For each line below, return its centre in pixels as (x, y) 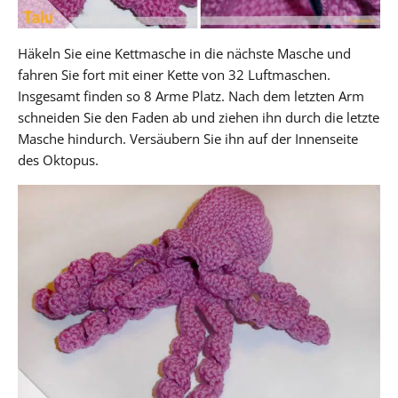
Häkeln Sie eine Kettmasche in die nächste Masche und (184, 53)
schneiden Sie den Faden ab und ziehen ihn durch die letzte (199, 117)
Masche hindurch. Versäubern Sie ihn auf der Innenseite (188, 138)
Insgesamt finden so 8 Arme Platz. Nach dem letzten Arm (191, 96)
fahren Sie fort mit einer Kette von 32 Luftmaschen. (174, 74)
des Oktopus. (58, 159)
